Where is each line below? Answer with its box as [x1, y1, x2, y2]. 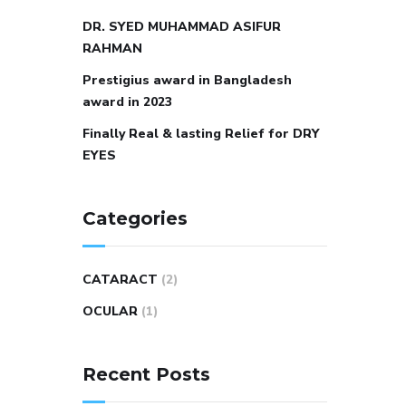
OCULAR [82, 303, 138, 320]
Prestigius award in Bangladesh [82, 72, 292, 89]
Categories [82, 208, 188, 229]
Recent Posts [82, 363, 210, 385]
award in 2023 [82, 93, 172, 111]
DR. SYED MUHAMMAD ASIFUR [82, 18, 281, 35]
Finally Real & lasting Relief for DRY [82, 125, 319, 142]
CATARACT [82, 271, 158, 288]
